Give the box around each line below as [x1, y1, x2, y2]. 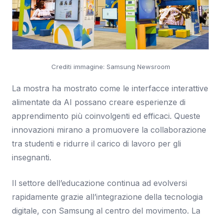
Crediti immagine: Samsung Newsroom [51, 63, 170, 71]
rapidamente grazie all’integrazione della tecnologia [12, 191, 203, 202]
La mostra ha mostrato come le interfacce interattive [12, 83, 208, 93]
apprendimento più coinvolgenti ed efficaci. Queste [12, 110, 200, 121]
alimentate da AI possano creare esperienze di [12, 97, 185, 107]
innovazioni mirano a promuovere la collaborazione [12, 124, 206, 135]
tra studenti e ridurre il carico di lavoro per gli [12, 138, 181, 148]
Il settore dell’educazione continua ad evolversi [12, 178, 187, 188]
